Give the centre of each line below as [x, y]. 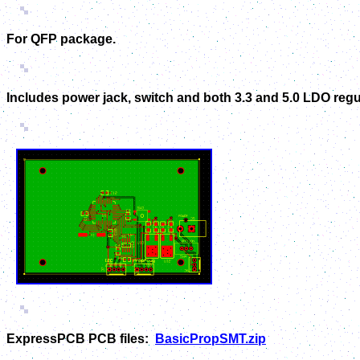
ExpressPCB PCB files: [81, 338]
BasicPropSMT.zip [211, 338]
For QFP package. [63, 39]
